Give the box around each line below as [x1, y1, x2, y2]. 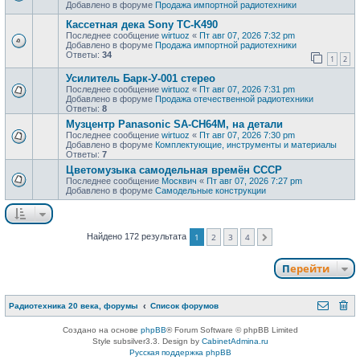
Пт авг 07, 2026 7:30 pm [199, 129, 295, 140]
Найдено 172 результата [87, 231, 190, 241]
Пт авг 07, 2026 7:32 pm [199, 30, 295, 40]
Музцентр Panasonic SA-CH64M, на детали [66, 117, 283, 130]
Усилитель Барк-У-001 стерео [66, 72, 215, 84]
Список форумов [150, 301, 219, 310]
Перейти [290, 260, 329, 276]
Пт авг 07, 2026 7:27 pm [207, 175, 302, 186]
